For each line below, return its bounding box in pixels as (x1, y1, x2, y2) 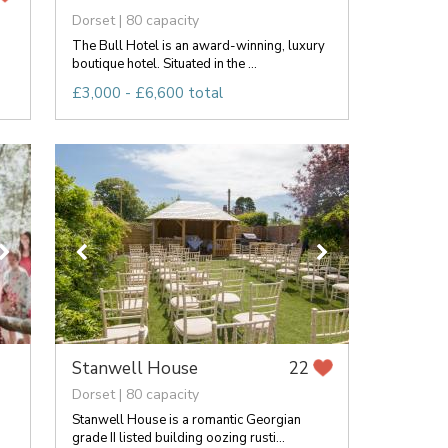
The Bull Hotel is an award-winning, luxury (71, 36, 325, 55)
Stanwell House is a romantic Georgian (71, 410, 301, 429)
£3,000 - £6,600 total (71, 82, 223, 103)
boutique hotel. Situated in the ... (71, 54, 257, 73)
